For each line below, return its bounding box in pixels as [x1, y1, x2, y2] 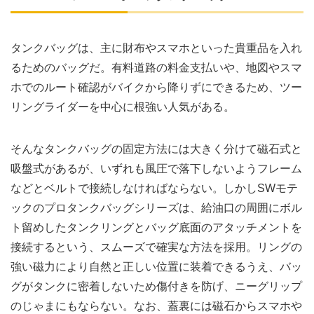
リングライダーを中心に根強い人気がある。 [11, 100, 235, 113]
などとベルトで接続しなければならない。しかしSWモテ [11, 182, 298, 194]
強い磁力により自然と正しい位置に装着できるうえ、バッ [11, 260, 302, 273]
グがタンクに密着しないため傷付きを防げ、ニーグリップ [11, 280, 302, 292]
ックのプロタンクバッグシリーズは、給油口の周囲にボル [11, 201, 302, 214]
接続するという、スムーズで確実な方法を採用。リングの [11, 240, 302, 253]
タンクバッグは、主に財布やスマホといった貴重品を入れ [11, 41, 302, 54]
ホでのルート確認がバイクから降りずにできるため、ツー [11, 81, 302, 93]
